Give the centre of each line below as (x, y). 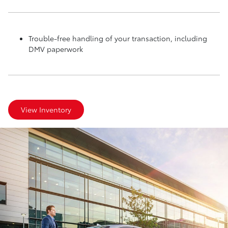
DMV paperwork (56, 49)
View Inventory (46, 109)
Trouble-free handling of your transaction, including (118, 38)
